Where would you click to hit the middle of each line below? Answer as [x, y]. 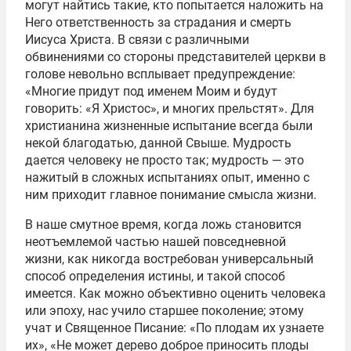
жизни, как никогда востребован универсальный [169, 259]
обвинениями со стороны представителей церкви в [175, 56]
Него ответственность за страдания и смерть [158, 22]
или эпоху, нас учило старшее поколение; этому [165, 310]
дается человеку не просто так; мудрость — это [165, 160]
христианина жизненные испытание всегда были [169, 125]
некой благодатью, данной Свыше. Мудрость [158, 143]
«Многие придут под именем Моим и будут [151, 91]
